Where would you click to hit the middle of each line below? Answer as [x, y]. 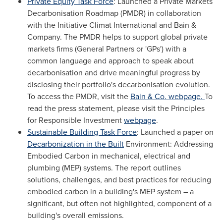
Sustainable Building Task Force [82, 132]
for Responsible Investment [76, 120]
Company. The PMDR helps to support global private [117, 37]
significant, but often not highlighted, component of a [119, 203]
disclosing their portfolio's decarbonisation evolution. [119, 84]
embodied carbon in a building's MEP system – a [111, 191]
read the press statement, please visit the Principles [116, 108]
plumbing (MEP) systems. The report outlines [104, 167]
